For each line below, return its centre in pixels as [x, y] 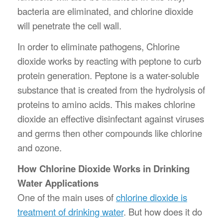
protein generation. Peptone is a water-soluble [108, 75]
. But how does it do [163, 212]
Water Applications [58, 183]
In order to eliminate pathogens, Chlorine [99, 46]
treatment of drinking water [70, 212]
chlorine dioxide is [152, 197]
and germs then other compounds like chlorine [110, 133]
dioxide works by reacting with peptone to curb [109, 61]
